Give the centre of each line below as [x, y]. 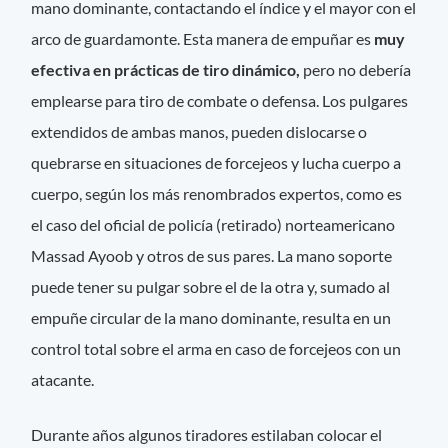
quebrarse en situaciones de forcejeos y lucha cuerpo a [216, 162]
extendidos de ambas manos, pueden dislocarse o [199, 131]
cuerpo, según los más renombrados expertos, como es [217, 193]
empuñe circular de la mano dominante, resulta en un [211, 317]
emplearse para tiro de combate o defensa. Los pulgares [220, 100]
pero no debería [357, 69]
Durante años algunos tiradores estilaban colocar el [207, 434]
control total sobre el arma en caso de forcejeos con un [216, 348]
